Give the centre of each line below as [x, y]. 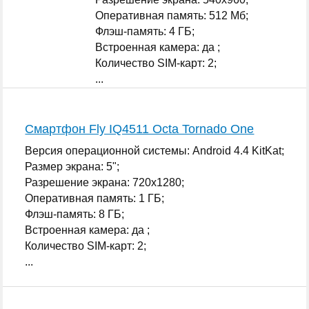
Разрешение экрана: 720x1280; [105, 182]
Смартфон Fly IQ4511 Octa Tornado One [140, 129]
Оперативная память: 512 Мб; [172, 15]
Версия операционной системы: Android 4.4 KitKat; [155, 150]
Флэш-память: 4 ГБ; [145, 31]
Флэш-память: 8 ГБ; [75, 214]
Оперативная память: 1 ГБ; [95, 198]
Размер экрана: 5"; [72, 166]
